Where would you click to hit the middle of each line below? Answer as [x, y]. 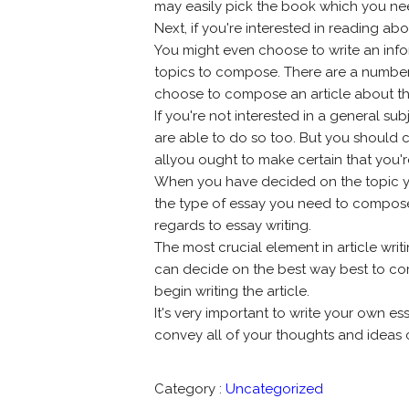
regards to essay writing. [233, 225]
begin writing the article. [232, 291]
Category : [189, 389]
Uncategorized [275, 389]
